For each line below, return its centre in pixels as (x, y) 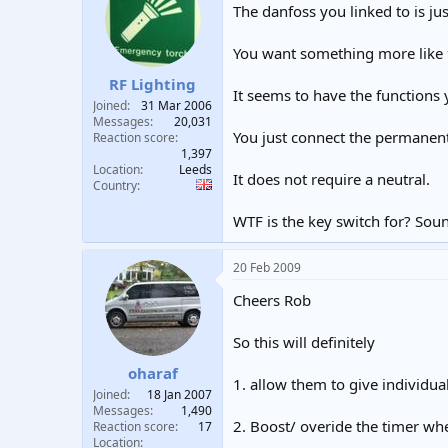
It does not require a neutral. (331, 178)
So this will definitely (304, 341)
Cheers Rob (272, 299)
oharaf (152, 373)
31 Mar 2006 (176, 105)
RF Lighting (152, 84)
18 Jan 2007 (179, 394)
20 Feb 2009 (267, 267)
